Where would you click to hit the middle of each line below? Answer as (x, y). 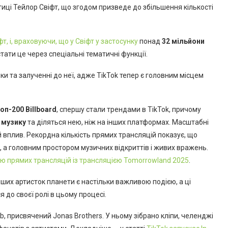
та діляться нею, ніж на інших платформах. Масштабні (117, 122)
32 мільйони (183, 41)
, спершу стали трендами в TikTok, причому (129, 109)
